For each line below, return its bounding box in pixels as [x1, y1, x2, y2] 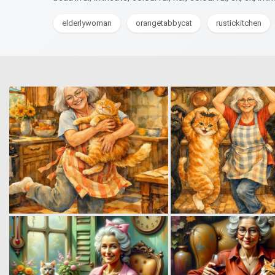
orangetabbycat [136, 18, 192, 28]
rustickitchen [216, 18, 261, 28]
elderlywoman [62, 18, 112, 28]
